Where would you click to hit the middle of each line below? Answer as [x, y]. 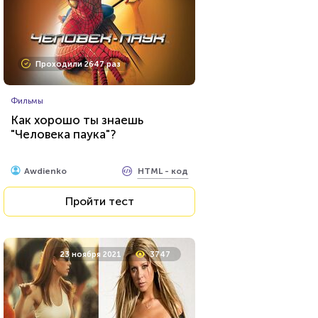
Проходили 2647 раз [78, 64]
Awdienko [45, 171]
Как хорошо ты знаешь [77, 120]
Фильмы [27, 101]
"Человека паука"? [63, 134]
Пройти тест [99, 201]
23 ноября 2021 [91, 254]
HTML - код [163, 171]
